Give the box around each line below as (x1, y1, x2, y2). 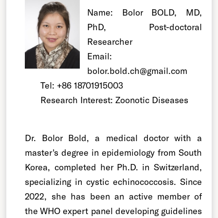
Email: (87, 50, 112, 61)
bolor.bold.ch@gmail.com (87, 65, 188, 76)
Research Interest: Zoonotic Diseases (40, 94, 189, 105)
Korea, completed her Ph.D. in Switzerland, (25, 161, 202, 172)
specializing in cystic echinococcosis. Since (25, 176, 202, 187)
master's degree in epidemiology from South (25, 146, 202, 158)
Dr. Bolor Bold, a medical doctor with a (25, 132, 202, 143)
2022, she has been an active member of (25, 190, 202, 201)
